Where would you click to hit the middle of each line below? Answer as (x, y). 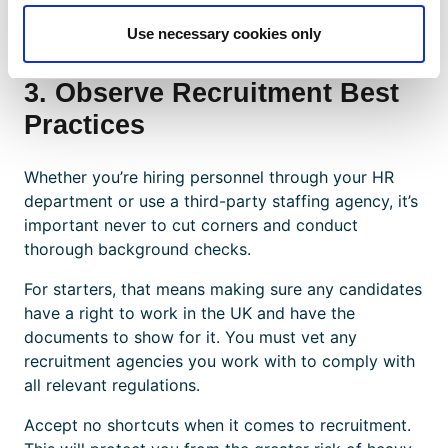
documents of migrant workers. (183, 24)
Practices (84, 124)
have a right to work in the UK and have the (189, 312)
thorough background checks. (137, 248)
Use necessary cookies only (224, 33)
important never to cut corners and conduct (191, 224)
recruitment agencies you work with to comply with (219, 360)
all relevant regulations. (112, 384)
